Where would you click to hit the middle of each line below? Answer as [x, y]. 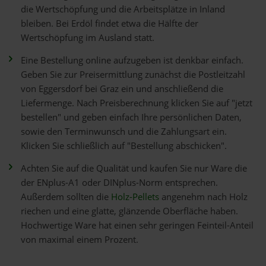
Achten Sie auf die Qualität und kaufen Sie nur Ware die [134, 168]
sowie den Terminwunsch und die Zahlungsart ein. [124, 132]
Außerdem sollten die [66, 197]
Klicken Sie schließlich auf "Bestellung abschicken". [124, 146]
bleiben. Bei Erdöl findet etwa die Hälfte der [110, 23]
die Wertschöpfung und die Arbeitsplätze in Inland [123, 9]
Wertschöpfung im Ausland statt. [88, 38]
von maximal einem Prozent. [80, 240]
